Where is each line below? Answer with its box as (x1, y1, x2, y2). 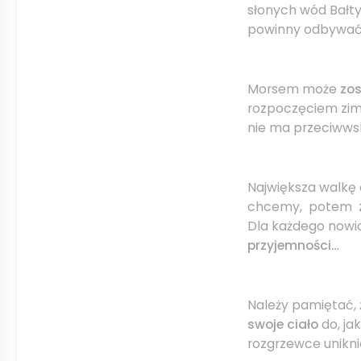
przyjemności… (247, 236, 339, 255)
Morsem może (247, 80, 340, 98)
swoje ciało (247, 315, 318, 334)
